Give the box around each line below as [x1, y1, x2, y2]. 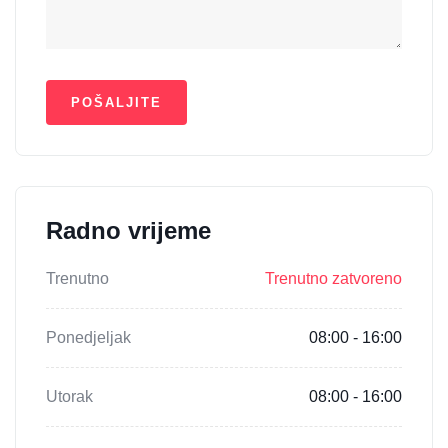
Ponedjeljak [46, 329, 131, 346]
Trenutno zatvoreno [265, 270, 402, 287]
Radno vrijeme [46, 217, 211, 244]
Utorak [46, 388, 93, 405]
